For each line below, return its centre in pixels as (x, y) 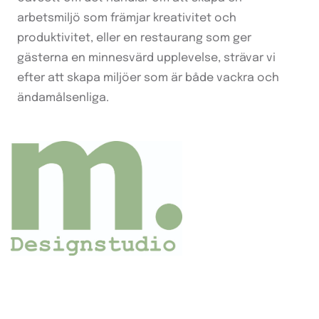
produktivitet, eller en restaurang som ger (134, 38)
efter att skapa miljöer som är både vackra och (148, 78)
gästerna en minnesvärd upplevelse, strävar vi (146, 58)
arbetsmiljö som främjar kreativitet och (127, 18)
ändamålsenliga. (63, 98)
